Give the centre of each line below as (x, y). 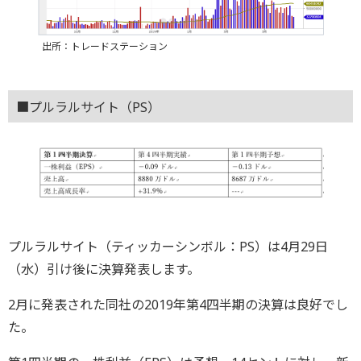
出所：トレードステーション (104, 47)
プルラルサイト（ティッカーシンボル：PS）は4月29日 (168, 247)
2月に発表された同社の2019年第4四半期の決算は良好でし (178, 305)
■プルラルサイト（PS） (88, 107)
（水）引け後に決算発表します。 (104, 270)
